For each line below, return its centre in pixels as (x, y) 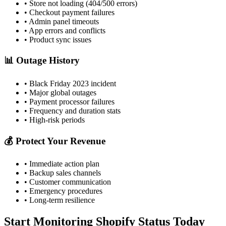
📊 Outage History (42, 61)
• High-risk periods (54, 120)
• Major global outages (60, 93)
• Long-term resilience (60, 200)
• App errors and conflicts (65, 30)
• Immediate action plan (62, 164)
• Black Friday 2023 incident (70, 84)
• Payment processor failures (69, 102)
